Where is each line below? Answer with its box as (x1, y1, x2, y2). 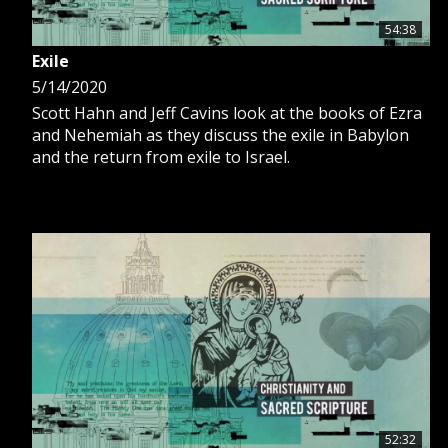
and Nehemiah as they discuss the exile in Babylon (32, 123, 409, 146)
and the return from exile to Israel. (32, 145, 290, 168)
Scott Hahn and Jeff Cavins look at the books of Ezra (32, 101, 422, 124)
